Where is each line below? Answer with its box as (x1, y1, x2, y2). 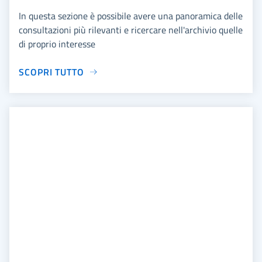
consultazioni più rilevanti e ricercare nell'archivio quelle (19, 22, 243, 37)
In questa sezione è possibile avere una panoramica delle (19, 8, 243, 23)
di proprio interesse (19, 36, 95, 51)
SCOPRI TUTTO (19, 64, 84, 79)
